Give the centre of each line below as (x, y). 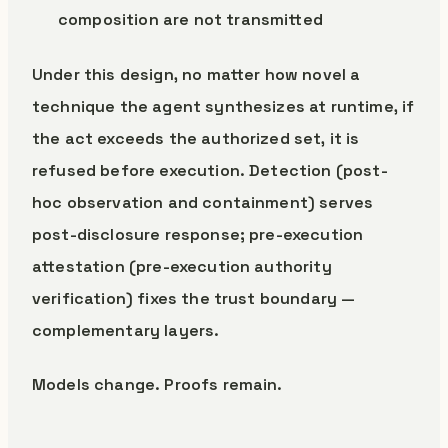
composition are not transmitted (190, 19)
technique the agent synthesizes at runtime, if (223, 106)
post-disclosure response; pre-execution (198, 234)
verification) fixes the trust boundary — (194, 298)
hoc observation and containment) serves (203, 202)
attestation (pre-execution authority (182, 266)
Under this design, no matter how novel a (196, 74)
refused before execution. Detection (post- (210, 170)
